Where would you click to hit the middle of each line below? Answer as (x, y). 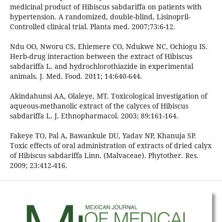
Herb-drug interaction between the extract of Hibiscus (101, 56)
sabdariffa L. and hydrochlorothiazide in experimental (101, 66)
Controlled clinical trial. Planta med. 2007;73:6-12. (92, 27)
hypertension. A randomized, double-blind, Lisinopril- (100, 17)
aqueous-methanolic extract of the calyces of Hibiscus (99, 106)
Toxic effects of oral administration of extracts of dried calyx (111, 146)
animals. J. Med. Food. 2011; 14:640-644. (76, 76)
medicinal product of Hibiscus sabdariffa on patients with (106, 7)
